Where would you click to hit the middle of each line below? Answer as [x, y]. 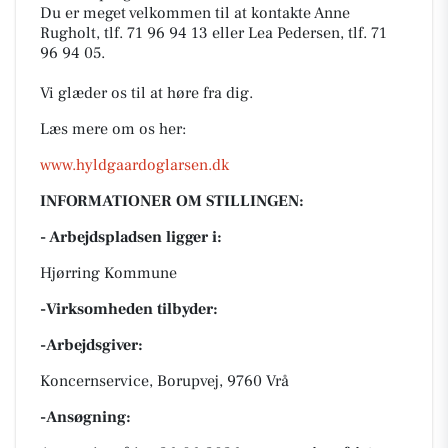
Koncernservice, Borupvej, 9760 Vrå [164, 381]
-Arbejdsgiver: [91, 345]
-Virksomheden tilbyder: [129, 309]
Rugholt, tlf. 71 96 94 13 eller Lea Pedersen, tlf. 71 [213, 33]
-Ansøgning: [85, 417]
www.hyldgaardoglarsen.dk [134, 165]
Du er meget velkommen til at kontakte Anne [195, 13]
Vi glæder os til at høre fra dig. [146, 93]
